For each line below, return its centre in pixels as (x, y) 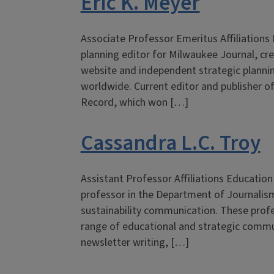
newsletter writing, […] (135, 243)
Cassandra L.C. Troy (170, 143)
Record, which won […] (134, 102)
